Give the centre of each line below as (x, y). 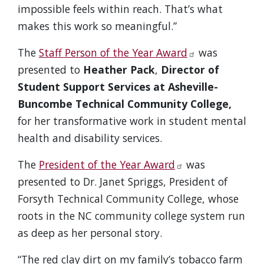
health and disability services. (90, 138)
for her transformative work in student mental (132, 121)
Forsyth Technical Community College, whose (128, 199)
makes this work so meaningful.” (97, 26)
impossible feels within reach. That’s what (120, 9)
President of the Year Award (107, 164)
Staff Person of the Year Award (113, 52)
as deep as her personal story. (90, 233)
